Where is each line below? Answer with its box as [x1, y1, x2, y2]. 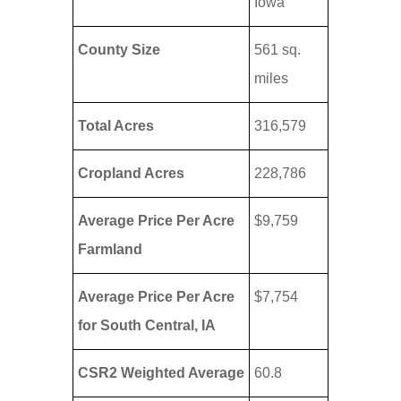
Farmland [77, 242, 142, 258]
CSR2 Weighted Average [77, 365, 244, 381]
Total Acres [77, 118, 154, 134]
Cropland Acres [77, 166, 184, 182]
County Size [77, 42, 160, 58]
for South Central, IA [77, 318, 216, 334]
